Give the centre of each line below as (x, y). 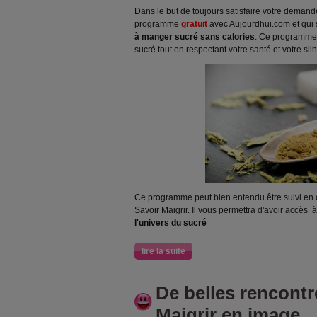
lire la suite (163, 251)
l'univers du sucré (172, 223)
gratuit (194, 24)
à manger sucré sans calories (195, 37)
